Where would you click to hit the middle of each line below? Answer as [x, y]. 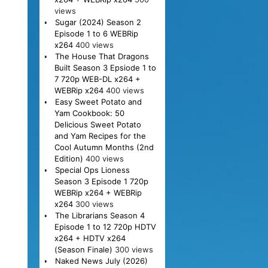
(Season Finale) [83, 249]
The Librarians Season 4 [100, 215]
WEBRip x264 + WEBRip [98, 192]
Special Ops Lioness [92, 170]
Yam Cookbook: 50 [89, 113]
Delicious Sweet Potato [98, 124]
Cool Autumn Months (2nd [104, 147]
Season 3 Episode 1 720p [101, 181]
